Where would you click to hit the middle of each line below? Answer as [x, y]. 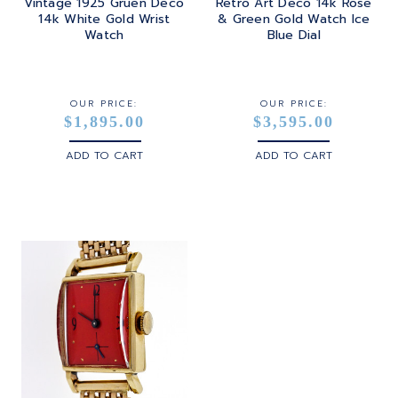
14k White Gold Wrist [104, 19]
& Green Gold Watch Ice [294, 19]
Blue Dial [294, 35]
